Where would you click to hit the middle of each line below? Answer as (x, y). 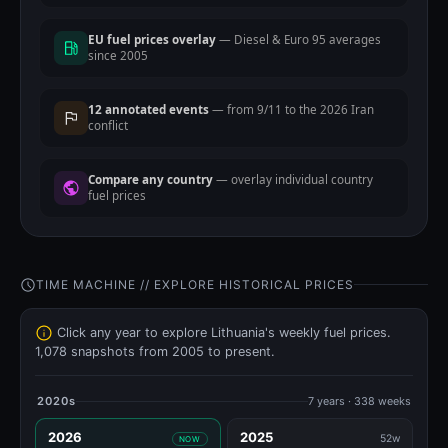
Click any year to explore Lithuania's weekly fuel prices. (222, 332)
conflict (108, 125)
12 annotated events (148, 109)
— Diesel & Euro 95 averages (298, 39)
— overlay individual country (293, 179)
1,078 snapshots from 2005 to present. (155, 352)
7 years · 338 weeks (359, 401)
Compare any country (150, 179)
